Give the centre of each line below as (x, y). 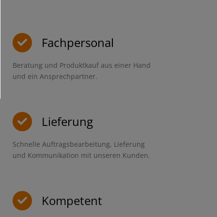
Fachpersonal (77, 43)
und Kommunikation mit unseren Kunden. (81, 155)
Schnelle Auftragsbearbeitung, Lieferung (78, 144)
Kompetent (72, 201)
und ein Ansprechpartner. (55, 77)
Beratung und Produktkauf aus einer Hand (81, 65)
